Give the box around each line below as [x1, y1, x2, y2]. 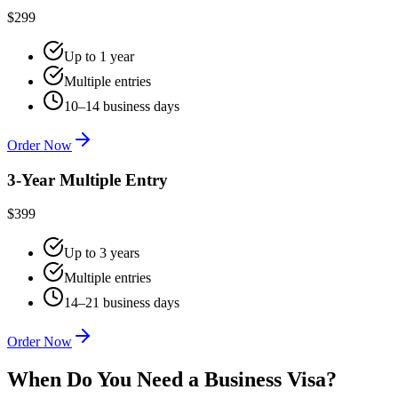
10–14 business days [64, 98, 179, 114]
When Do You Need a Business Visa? [7, 368, 337, 392]
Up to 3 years [64, 245, 139, 261]
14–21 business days [64, 295, 179, 311]
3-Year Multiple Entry [7, 170, 168, 189]
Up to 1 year [64, 48, 134, 64]
